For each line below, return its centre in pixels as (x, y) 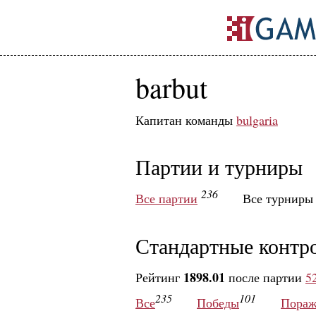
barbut (171, 87)
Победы (218, 303)
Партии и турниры (219, 166)
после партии (265, 277)
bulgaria (257, 120)
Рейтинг (159, 277)
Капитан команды (186, 120)
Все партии (166, 198)
